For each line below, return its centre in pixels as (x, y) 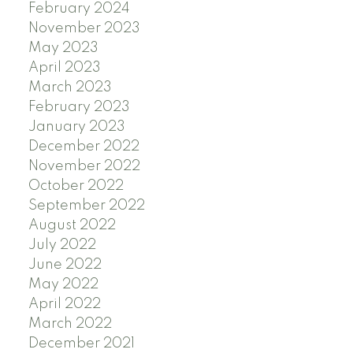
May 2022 (63, 284)
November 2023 (84, 28)
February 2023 (79, 107)
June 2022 (65, 264)
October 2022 (76, 186)
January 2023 (76, 126)
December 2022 (84, 146)
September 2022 (86, 205)
